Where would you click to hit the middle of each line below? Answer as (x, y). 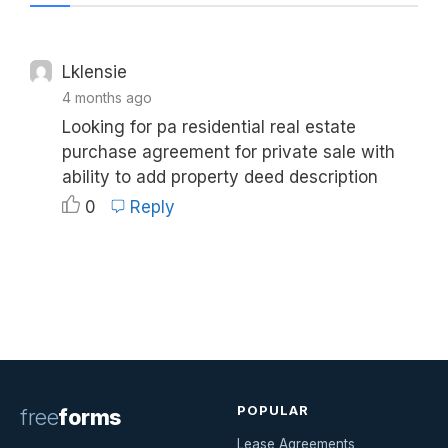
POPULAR (273, 409)
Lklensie (95, 72)
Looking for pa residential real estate (209, 127)
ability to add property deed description (220, 177)
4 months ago (107, 98)
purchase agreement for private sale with (229, 152)
